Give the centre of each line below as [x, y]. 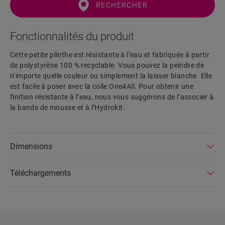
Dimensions [31, 147]
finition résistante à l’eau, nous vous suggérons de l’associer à [112, 97]
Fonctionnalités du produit [72, 37]
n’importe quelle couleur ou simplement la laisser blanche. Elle [111, 76]
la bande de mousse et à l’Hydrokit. [68, 108]
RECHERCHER [122, 5]
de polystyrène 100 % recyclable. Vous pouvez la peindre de [107, 66]
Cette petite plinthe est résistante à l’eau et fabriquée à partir [110, 55]
